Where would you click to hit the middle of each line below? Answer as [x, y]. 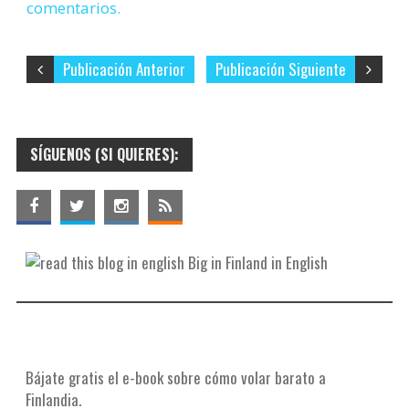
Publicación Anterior [125, 69]
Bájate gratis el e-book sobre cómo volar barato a [175, 378]
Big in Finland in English [256, 262]
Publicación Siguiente [280, 69]
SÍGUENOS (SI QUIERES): [104, 154]
